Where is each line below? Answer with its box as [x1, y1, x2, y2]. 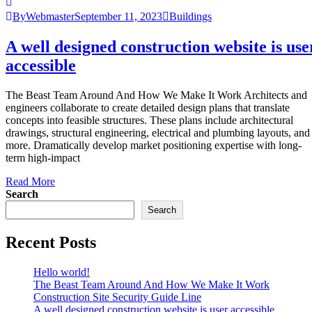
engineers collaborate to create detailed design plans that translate [6, 101, 290, 114]
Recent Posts [6, 233, 96, 251]
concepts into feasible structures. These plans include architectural [6, 114, 293, 126]
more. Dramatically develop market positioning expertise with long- [6, 139, 302, 151]
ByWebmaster [13, 10, 75, 22]
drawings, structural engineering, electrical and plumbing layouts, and [6, 126, 310, 139]
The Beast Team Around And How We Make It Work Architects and [6, 88, 307, 101]
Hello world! [33, 265, 90, 278]
